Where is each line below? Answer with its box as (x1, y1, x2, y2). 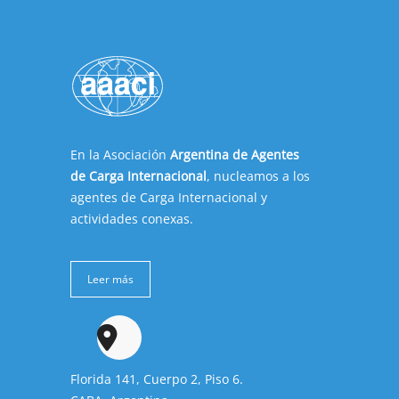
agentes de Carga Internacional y (70, 188, 267, 206)
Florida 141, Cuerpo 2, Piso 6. (70, 370, 243, 387)
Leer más (87, 271, 134, 287)
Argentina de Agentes (170, 145, 299, 163)
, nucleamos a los (207, 167, 310, 184)
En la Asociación (70, 145, 170, 163)
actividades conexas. (70, 209, 193, 227)
